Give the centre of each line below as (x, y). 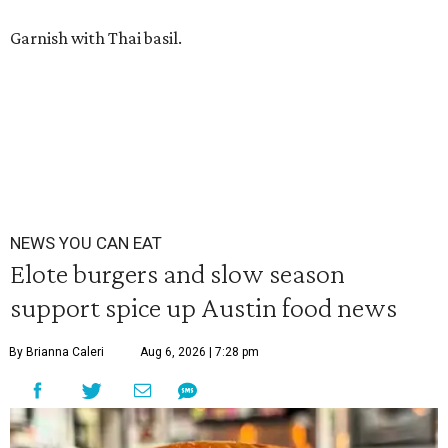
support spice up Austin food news (203, 307)
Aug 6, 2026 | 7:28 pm (199, 352)
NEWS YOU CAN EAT (86, 243)
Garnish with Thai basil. (96, 38)
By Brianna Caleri (56, 352)
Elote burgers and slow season (177, 273)
